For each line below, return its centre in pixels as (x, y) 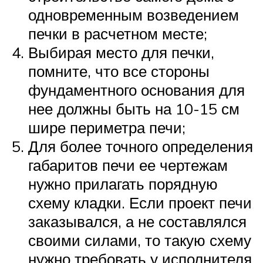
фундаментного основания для (136, 90)
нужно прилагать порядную (123, 184)
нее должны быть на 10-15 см (134, 109)
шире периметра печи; (107, 128)
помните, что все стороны (119, 71)
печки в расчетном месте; (118, 34)
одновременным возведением (134, 15)
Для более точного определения (141, 146)
